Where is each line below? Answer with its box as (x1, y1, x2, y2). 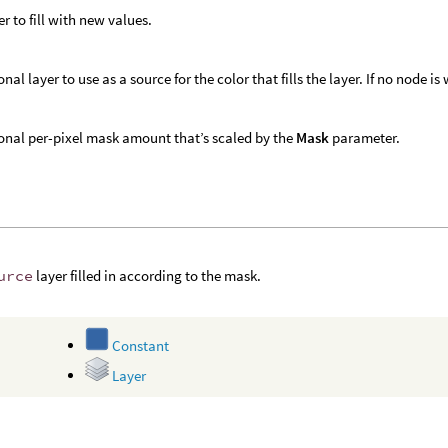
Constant (109, 336, 170, 356)
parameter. (329, 127, 401, 147)
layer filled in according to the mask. (33, 266, 262, 286)
